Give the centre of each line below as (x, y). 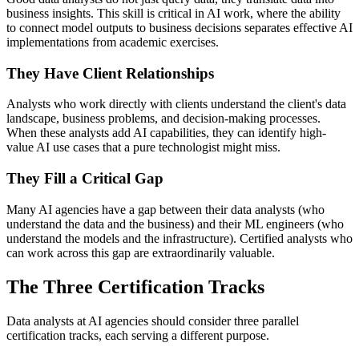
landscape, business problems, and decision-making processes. (163, 119)
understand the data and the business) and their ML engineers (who (175, 224)
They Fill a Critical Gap (85, 179)
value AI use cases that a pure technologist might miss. (143, 147)
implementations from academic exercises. (113, 42)
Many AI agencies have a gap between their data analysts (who (165, 209)
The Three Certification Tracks (135, 286)
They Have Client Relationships (110, 73)
